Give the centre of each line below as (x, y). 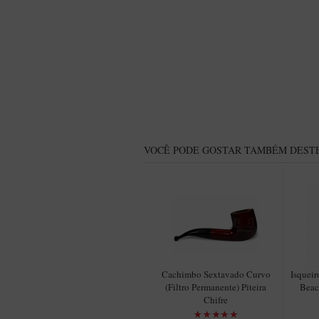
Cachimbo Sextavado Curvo (216, 274)
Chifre (216, 300)
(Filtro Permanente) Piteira (216, 287)
